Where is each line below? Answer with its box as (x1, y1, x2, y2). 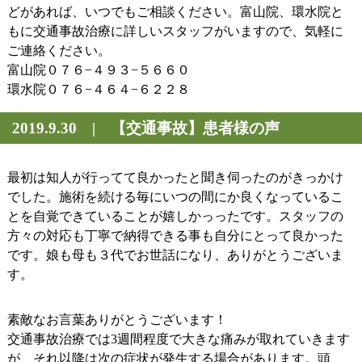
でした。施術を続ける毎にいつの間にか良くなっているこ (6, 190, 343, 204)
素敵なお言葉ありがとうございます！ (6, 313, 227, 326)
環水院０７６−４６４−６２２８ (6, 82, 190, 96)
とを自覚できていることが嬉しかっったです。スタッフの (6, 209, 343, 223)
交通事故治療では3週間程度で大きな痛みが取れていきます (6, 332, 350, 346)
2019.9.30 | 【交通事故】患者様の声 (12, 120, 280, 137)
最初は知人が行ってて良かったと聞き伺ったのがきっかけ (6, 170, 343, 184)
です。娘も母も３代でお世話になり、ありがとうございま (6, 248, 343, 262)
